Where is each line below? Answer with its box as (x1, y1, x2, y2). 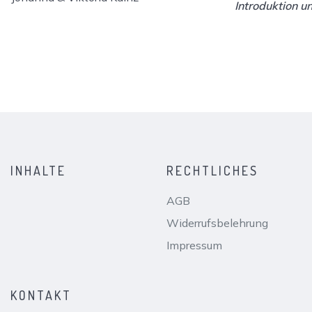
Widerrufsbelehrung (166, 215, 268, 230)
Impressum (166, 237, 222, 252)
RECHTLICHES (166, 162, 258, 178)
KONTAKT (10, 287, 72, 303)
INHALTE (10, 162, 66, 178)
